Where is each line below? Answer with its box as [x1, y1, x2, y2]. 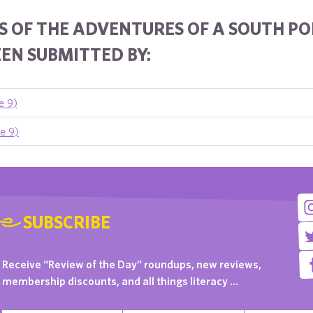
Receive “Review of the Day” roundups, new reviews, [2, 258, 262, 270]
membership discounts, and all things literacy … [2, 275, 239, 287]
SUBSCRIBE [23, 212, 111, 232]
